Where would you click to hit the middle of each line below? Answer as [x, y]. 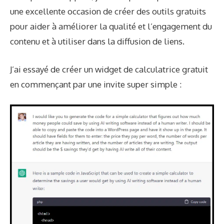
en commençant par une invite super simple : [96, 84]
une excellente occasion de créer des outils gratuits [108, 11]
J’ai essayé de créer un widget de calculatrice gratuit [109, 69]
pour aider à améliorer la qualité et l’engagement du [111, 26]
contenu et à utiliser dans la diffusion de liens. [97, 41]
